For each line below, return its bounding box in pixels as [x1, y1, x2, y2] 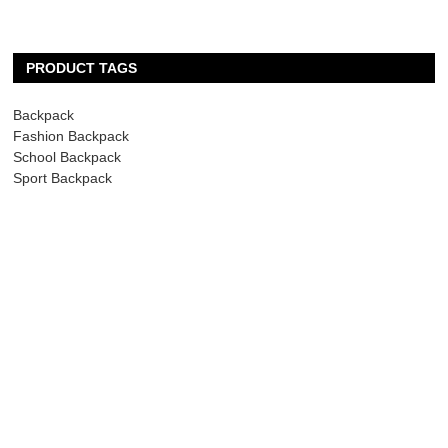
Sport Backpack [13, 170, 113, 187]
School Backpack [13, 149, 122, 166]
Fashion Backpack [13, 128, 130, 145]
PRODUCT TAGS [26, 60, 138, 77]
